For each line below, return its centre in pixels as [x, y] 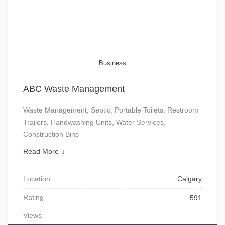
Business [113, 63]
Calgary [190, 179]
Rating [33, 197]
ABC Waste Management [74, 89]
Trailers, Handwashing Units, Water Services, [94, 122]
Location [37, 179]
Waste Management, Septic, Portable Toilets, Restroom [111, 110]
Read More [41, 151]
